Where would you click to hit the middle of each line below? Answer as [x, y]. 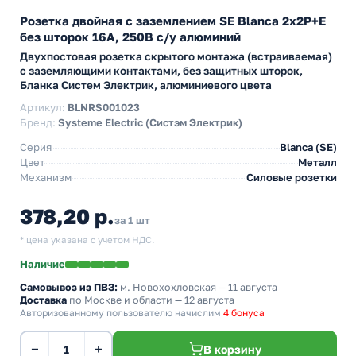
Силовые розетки [292, 177]
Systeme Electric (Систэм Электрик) [150, 122]
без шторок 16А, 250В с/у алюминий [130, 37]
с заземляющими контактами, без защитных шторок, [161, 71]
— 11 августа [247, 287]
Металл [317, 162]
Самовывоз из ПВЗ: [69, 287]
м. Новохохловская [168, 287]
